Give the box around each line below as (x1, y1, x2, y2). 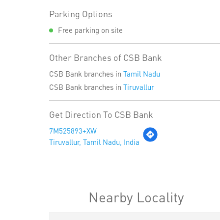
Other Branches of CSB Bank (49, 52, 162, 63)
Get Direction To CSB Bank (49, 109, 153, 120)
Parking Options (49, 7, 112, 19)
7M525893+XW (49, 126, 97, 136)
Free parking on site (57, 25, 123, 35)
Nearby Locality (88, 188, 185, 206)
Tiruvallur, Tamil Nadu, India (49, 137, 139, 147)
